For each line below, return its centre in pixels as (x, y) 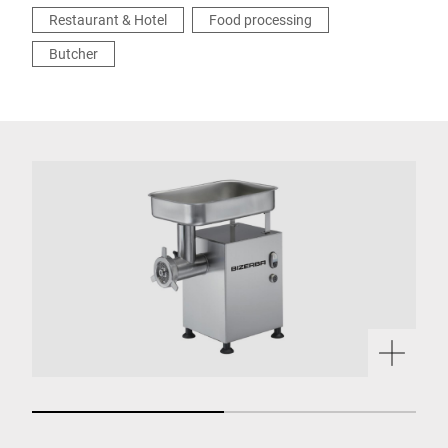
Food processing (260, 19)
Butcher (73, 53)
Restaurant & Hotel (108, 19)
